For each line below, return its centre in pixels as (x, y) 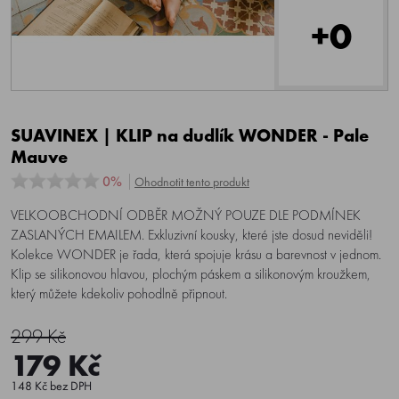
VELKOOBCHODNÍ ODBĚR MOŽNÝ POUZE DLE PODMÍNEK (186, 215)
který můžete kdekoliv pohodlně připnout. (119, 293)
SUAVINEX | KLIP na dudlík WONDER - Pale (190, 135)
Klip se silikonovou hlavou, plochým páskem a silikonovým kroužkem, (191, 274)
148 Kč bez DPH (51, 386)
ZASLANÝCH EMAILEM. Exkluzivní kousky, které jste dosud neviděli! (191, 235)
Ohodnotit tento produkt (192, 182)
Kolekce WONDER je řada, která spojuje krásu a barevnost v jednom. (196, 254)
